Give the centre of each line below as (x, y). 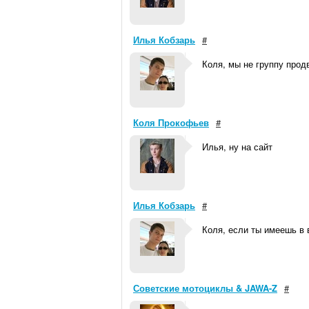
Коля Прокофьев (171, 122)
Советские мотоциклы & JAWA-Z (205, 288)
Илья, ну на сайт (237, 147)
